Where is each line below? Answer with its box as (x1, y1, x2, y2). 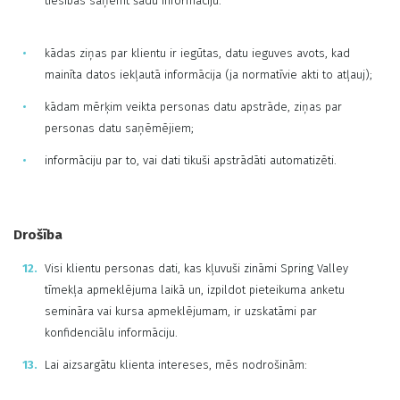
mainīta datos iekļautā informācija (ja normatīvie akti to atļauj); (45, 68, 372, 81)
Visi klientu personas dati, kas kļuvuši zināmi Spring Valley (45, 262, 348, 275)
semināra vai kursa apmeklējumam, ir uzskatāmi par (45, 304, 317, 318)
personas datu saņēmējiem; (45, 121, 197, 135)
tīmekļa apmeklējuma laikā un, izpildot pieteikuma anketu (45, 283, 345, 296)
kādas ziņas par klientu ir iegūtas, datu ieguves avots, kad (45, 46, 350, 60)
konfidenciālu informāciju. (45, 326, 178, 339)
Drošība (13, 227, 62, 243)
